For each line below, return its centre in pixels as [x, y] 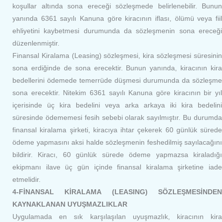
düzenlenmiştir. [36, 43]
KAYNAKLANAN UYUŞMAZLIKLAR [70, 204]
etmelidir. [27, 179]
